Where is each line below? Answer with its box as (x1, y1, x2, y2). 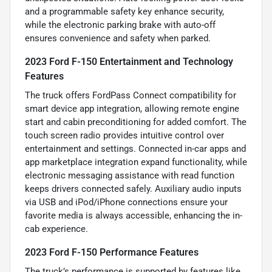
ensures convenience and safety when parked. (25, 32, 211, 44)
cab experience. (25, 223, 88, 234)
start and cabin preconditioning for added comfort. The (25, 116, 246, 127)
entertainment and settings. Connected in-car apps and (25, 143, 246, 154)
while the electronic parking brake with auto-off (25, 19, 216, 30)
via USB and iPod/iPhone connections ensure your (25, 196, 228, 208)
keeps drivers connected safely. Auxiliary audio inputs (25, 183, 242, 194)
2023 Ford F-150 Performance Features (25, 246, 199, 258)
